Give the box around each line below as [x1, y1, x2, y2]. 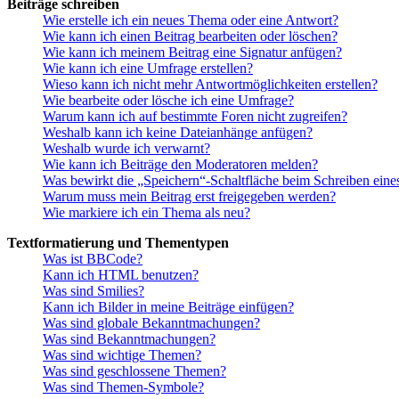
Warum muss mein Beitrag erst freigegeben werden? [43, 189, 336, 205]
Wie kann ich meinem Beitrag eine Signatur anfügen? [43, 45, 342, 61]
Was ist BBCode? [43, 251, 142, 267]
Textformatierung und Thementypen [7, 235, 229, 251]
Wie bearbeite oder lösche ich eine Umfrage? [43, 93, 294, 109]
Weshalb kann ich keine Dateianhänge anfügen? [43, 125, 313, 141]
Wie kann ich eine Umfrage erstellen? [43, 61, 253, 77]
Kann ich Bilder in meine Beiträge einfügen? [43, 299, 294, 315]
